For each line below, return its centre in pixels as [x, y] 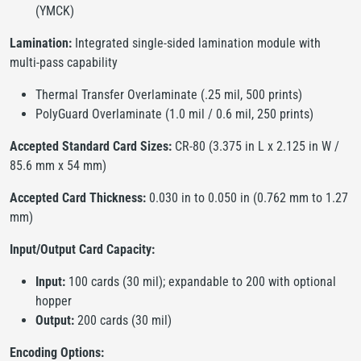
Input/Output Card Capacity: [82, 249]
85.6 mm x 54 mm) [58, 165]
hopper [54, 301]
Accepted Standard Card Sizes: [91, 146]
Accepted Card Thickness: [78, 197]
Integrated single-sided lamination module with [196, 43]
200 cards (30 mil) [123, 320]
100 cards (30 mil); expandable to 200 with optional [201, 281]
